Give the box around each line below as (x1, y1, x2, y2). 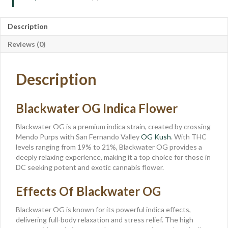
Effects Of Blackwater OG (16, 183, 161, 198)
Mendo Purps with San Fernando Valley (16, 132, 141, 141)
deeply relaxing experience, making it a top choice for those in (16, 152, 211, 161)
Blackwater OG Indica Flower (16, 100, 178, 116)
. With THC (171, 132, 207, 141)
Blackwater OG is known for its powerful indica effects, (16, 205, 191, 214)
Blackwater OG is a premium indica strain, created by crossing (16, 122, 211, 131)
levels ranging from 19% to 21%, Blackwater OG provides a (16, 142, 202, 151)
